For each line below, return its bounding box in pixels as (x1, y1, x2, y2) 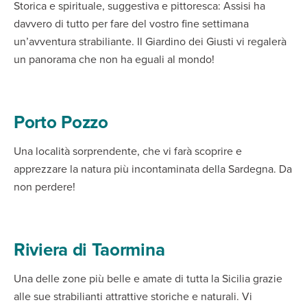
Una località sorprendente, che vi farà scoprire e (14, 143, 242, 159)
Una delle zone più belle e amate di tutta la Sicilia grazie (14, 271, 282, 286)
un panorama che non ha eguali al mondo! (14, 51, 214, 67)
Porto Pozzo (14, 109, 108, 135)
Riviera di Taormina (14, 236, 165, 262)
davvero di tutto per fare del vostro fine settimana (14, 16, 249, 32)
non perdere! (14, 179, 75, 195)
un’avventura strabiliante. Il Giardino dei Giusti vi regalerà (14, 34, 286, 49)
